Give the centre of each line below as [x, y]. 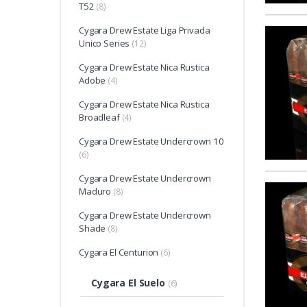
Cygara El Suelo [128, 283]
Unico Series [105, 44]
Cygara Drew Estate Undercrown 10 [151, 142]
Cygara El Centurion [119, 253]
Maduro [95, 192]
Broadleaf [99, 118]
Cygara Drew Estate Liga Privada [145, 30]
